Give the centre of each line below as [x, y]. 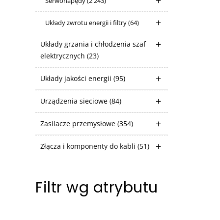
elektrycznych [64, 56]
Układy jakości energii [77, 78]
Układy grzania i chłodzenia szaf [93, 44]
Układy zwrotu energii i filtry [87, 23]
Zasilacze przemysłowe [79, 124]
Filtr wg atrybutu [97, 188]
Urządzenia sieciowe [75, 101]
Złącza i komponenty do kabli [89, 146]
